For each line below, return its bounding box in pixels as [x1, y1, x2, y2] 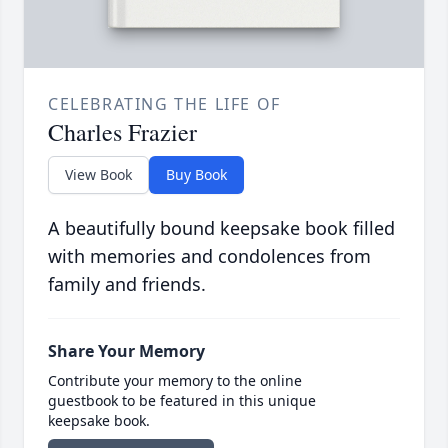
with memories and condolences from [48, 244, 371, 269]
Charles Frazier [48, 116, 197, 149]
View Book [65, 165, 132, 185]
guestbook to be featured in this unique [48, 391, 316, 411]
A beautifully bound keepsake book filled [48, 216, 395, 241]
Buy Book [166, 165, 227, 185]
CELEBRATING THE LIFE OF [48, 93, 281, 116]
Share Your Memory [48, 340, 205, 363]
